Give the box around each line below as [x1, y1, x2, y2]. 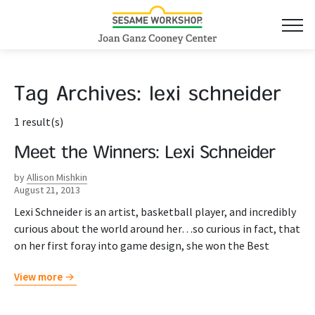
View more [14, 270, 63, 283]
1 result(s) [14, 115, 63, 129]
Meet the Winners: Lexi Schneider [14, 146, 275, 162]
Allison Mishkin [27, 171, 87, 184]
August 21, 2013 [14, 184, 80, 196]
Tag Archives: [14, 86, 149, 105]
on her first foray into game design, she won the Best [14, 238, 269, 252]
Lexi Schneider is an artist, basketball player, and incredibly [14, 205, 296, 219]
